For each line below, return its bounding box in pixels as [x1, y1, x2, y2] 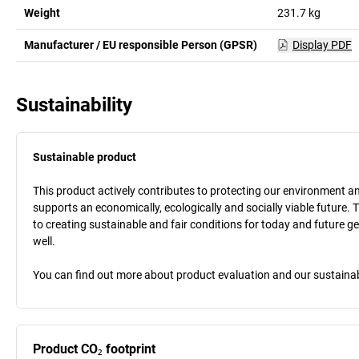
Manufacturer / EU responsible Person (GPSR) [24, 38, 257, 51]
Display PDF [292, 38, 352, 51]
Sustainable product [33, 150, 136, 163]
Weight [24, 6, 60, 19]
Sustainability [16, 93, 132, 116]
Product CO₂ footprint [33, 341, 155, 357]
